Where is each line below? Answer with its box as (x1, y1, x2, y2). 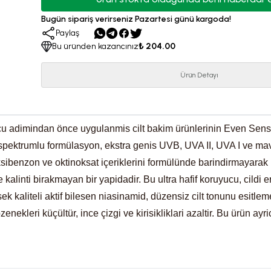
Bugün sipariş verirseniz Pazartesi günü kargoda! (41, 14, 231, 24)
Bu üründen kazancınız (51, 41, 139, 51)
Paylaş (55, 28, 79, 38)
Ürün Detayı (180, 71, 218, 79)
